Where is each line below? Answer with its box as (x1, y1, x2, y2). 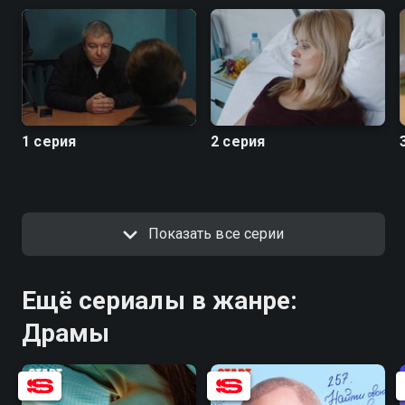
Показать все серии (148, 224, 284, 242)
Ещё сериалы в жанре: (22, 285, 297, 316)
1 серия (22, 132, 77, 150)
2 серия (211, 132, 266, 150)
